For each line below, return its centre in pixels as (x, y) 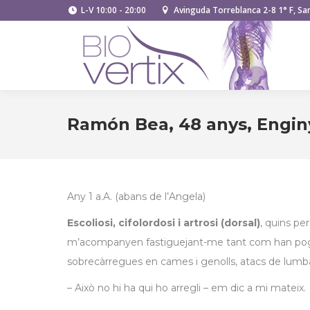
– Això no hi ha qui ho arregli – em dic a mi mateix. (186, 288)
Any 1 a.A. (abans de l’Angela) (136, 197)
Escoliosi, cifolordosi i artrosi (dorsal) (164, 223)
